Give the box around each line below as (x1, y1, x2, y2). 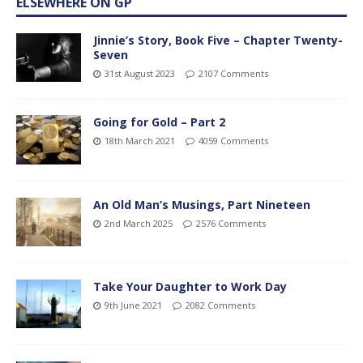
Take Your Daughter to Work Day (93, 278, 287, 294)
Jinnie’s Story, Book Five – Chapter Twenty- (93, 32, 343, 49)
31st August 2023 (105, 67, 175, 80)
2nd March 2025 (105, 216, 173, 229)
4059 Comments (199, 135, 268, 147)
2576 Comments (196, 216, 266, 229)
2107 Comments (199, 67, 268, 80)
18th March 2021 (105, 135, 175, 147)
